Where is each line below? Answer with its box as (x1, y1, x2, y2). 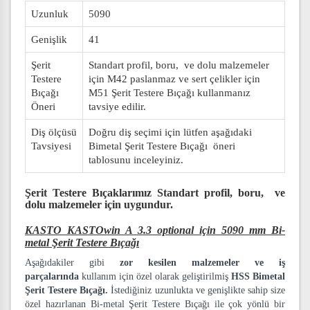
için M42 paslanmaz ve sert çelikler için (89, 73, 260, 84)
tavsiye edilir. (89, 101, 146, 112)
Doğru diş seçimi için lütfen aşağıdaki (89, 127, 252, 138)
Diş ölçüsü (31, 127, 77, 138)
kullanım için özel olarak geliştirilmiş (79, 271, 231, 282)
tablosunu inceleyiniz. (89, 154, 183, 165)
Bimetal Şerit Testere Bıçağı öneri (89, 140, 235, 152)
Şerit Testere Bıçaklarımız (25, 187, 157, 199)
